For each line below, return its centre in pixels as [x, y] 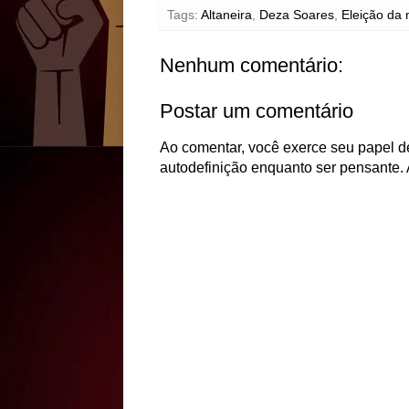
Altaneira [226, 15]
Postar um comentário [256, 111]
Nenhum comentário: [251, 65]
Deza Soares [296, 15]
